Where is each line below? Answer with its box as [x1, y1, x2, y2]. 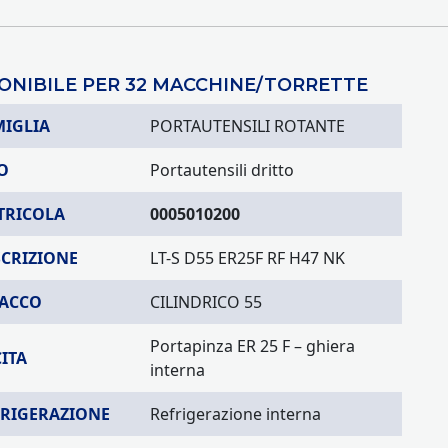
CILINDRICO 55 [150, 291, 262, 313]
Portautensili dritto [150, 159, 294, 181]
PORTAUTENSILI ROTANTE [150, 115, 345, 137]
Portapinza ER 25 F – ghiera [150, 335, 355, 357]
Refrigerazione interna [150, 403, 321, 425]
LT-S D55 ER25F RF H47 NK [150, 247, 345, 269]
